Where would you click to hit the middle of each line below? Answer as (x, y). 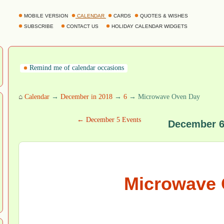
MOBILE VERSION (46, 16)
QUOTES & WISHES (164, 16)
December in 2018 (86, 97)
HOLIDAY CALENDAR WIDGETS (149, 26)
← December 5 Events (109, 120)
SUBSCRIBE (39, 26)
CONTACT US (82, 26)
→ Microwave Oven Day (163, 97)
